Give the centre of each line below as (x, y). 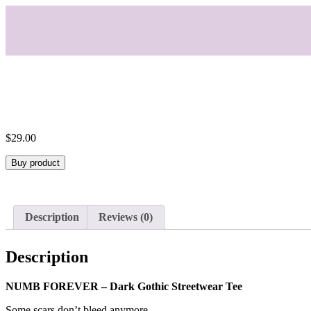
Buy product (35, 162)
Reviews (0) (126, 217)
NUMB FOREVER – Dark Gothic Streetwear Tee (124, 286)
